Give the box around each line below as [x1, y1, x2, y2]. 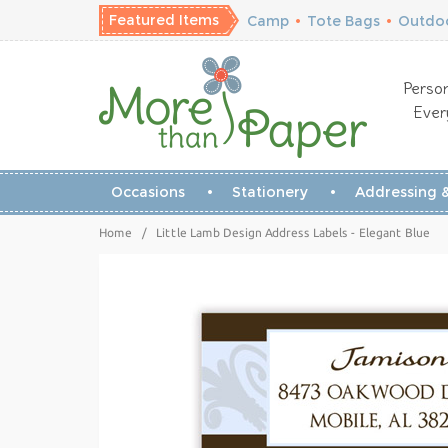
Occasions [110, 183, 185, 201]
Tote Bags [307, 12, 380, 30]
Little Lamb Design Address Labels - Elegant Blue [156, 226, 430, 239]
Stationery [231, 183, 308, 201]
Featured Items [109, 11, 219, 29]
